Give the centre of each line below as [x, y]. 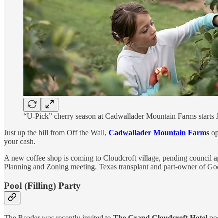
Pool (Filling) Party [42, 186]
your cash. [20, 142]
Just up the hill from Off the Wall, [56, 133]
